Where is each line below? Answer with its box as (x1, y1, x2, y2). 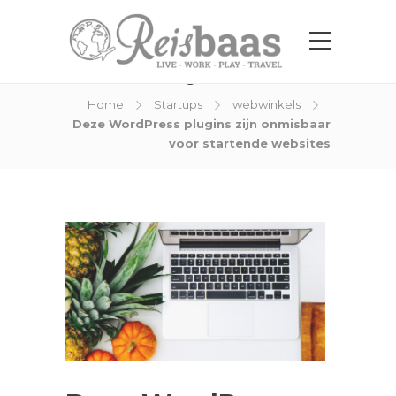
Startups (154, 97, 202, 111)
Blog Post (157, 66, 239, 86)
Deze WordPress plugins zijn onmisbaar (72, 117, 331, 131)
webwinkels (232, 97, 301, 111)
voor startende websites (169, 136, 331, 150)
